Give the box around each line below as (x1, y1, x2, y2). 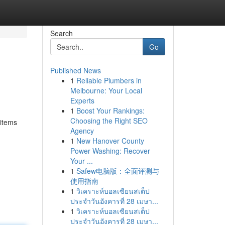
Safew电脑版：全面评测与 (76, 166, 159, 176)
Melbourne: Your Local (70, 85, 142, 95)
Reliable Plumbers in (76, 75, 142, 85)
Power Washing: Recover (70, 146, 150, 156)
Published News (50, 65, 101, 75)
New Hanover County (76, 136, 144, 146)
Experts (70, 95, 94, 105)
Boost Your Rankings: (76, 105, 145, 116)
